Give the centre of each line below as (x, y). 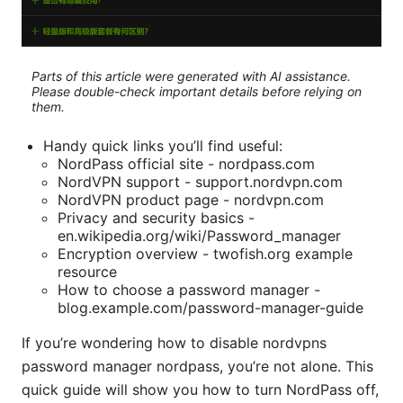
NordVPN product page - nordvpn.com (191, 199)
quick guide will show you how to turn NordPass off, (200, 389)
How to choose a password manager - (189, 289)
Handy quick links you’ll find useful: (163, 145)
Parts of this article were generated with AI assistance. (191, 76)
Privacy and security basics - (156, 217)
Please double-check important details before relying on (196, 92)
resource (87, 271)
